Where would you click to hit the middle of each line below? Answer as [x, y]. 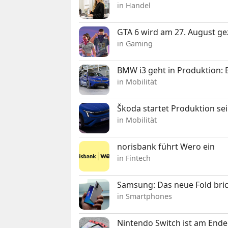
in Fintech [134, 158]
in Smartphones [145, 196]
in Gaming [135, 43]
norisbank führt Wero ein [166, 146]
